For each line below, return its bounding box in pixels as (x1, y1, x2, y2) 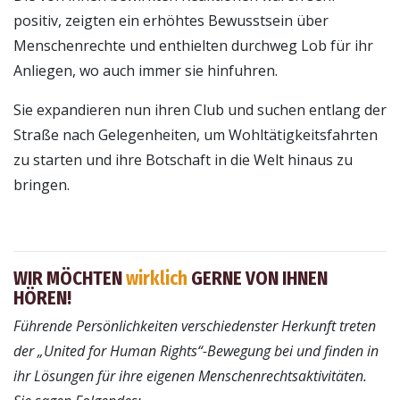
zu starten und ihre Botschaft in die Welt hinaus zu (13, 150, 353, 171)
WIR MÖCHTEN (13, 268, 126, 291)
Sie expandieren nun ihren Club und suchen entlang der (13, 100, 387, 121)
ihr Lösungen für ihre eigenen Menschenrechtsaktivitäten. (13, 366, 367, 387)
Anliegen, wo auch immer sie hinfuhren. (13, 61, 278, 81)
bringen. (13, 175, 70, 196)
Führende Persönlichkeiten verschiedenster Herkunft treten (13, 316, 376, 337)
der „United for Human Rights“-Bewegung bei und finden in (13, 341, 379, 362)
